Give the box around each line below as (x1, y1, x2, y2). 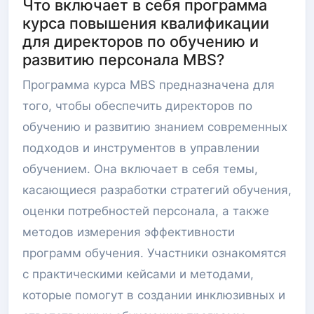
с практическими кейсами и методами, (22, 267, 254, 281)
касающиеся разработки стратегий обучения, (22, 183, 292, 197)
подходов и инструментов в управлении (22, 141, 259, 155)
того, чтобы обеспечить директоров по (22, 99, 252, 113)
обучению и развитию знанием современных (22, 120, 287, 134)
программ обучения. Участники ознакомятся (22, 246, 287, 260)
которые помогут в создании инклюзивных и (22, 288, 285, 302)
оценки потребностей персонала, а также (22, 204, 269, 218)
